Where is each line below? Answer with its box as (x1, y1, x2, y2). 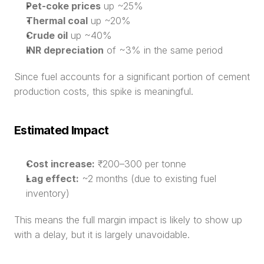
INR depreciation (26, 44, 104, 56)
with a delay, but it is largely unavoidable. (14, 229, 190, 240)
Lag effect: (26, 173, 79, 184)
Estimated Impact (14, 123, 109, 137)
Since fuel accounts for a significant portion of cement (14, 71, 250, 82)
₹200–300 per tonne (95, 158, 186, 170)
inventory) (26, 187, 70, 199)
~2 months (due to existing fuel (79, 173, 216, 184)
